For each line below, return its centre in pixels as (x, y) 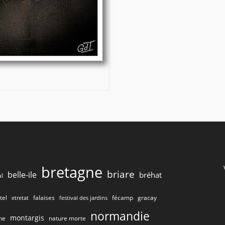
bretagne (72, 173)
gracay (147, 198)
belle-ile (22, 175)
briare (121, 174)
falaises (44, 198)
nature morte (68, 218)
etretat (20, 198)
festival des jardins (84, 198)
